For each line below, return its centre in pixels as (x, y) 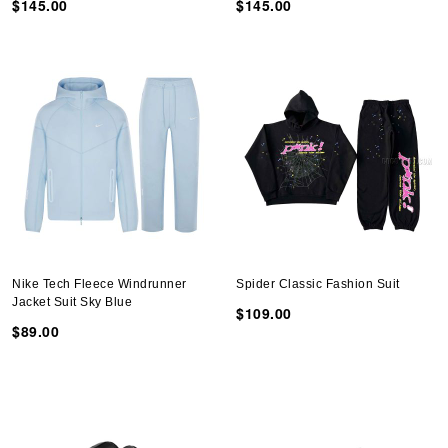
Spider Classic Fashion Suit (318, 284)
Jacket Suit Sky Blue (72, 302)
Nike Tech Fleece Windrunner (99, 284)
